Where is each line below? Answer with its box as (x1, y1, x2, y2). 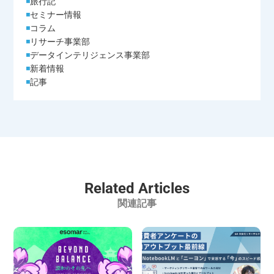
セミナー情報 (30, 7, 82, 20)
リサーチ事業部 (30, 34, 91, 47)
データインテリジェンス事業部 (30, 48, 150, 61)
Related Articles (84, 179, 190, 197)
